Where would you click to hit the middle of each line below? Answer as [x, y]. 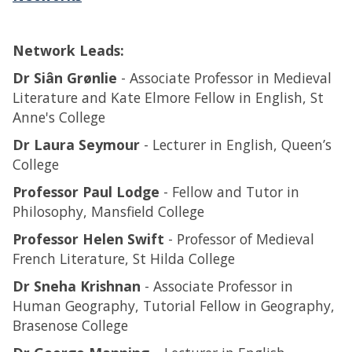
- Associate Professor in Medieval [224, 78]
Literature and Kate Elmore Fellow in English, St [168, 97]
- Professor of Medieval [241, 239]
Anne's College [59, 117]
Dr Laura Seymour [76, 145]
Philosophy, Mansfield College [108, 211]
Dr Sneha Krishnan [77, 286]
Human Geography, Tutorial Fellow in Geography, [174, 306]
